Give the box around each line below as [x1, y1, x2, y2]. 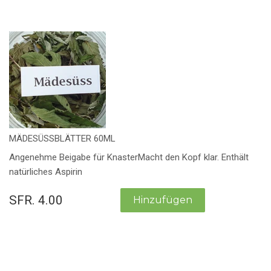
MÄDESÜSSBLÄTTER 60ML [9, 133, 116, 145]
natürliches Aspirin [9, 166, 82, 177]
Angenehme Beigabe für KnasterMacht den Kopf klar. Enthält [9, 151, 249, 163]
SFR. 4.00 [9, 192, 63, 207]
